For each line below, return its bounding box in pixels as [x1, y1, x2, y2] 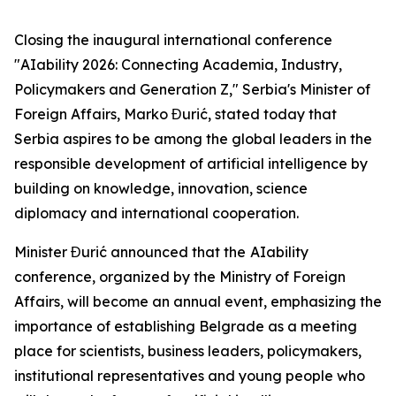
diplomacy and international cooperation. [14, 204, 299, 222]
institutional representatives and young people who [14, 367, 365, 385]
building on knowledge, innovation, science [14, 179, 308, 197]
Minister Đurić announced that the [14, 243, 246, 261]
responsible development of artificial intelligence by [14, 155, 368, 172]
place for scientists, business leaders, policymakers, [14, 342, 362, 360]
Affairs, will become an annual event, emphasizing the [14, 293, 382, 310]
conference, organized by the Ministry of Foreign [14, 268, 346, 286]
